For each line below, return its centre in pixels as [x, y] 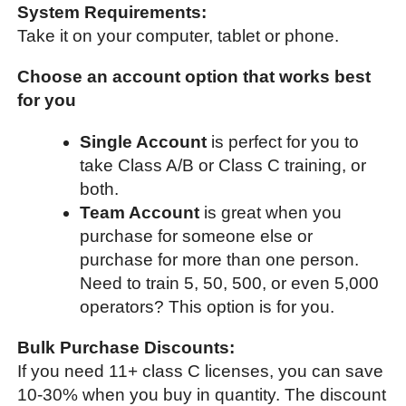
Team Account [141, 212]
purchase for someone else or [196, 236]
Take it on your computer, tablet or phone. [179, 36]
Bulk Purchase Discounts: [126, 347]
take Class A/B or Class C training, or [222, 165]
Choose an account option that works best [194, 77]
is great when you [272, 212]
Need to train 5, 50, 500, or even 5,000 [229, 283]
